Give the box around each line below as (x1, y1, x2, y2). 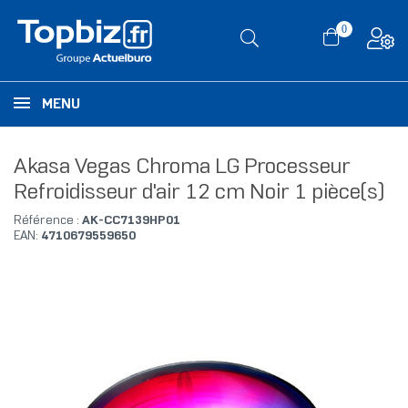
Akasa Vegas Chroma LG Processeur (14, 158, 351, 178)
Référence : (14, 215, 82, 228)
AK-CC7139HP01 (82, 215, 180, 228)
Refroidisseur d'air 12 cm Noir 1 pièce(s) (14, 183, 384, 204)
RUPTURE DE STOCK (277, 259, 375, 270)
